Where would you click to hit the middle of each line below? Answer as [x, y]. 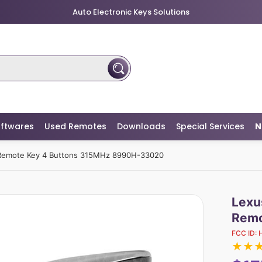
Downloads [141, 126]
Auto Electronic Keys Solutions [131, 12]
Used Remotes [75, 126]
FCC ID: [245, 233]
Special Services [210, 126]
